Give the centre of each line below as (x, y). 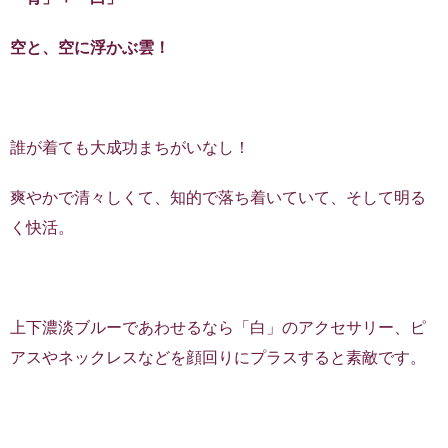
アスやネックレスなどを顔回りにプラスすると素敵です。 (218, 357)
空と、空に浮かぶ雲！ (90, 47)
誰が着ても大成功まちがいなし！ (130, 147)
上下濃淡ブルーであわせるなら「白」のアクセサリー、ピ (218, 327)
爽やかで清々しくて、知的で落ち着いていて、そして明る (218, 197)
